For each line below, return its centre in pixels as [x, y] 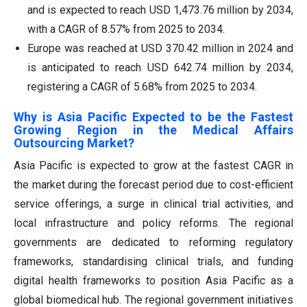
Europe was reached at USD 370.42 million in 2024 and [160, 48]
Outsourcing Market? [74, 143]
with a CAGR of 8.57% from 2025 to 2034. [126, 29]
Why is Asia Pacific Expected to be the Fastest [153, 116]
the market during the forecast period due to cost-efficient [153, 184]
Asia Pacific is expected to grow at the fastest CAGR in [153, 165]
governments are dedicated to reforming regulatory [153, 242]
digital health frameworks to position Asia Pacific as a [153, 280]
